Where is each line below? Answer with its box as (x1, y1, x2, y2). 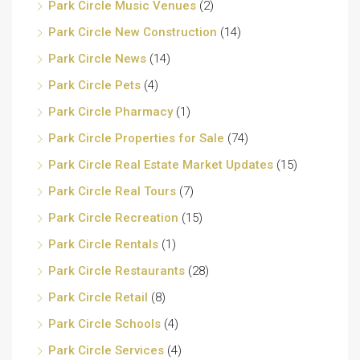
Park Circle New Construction (48, 24, 217, 39)
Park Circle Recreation (48, 210, 178, 225)
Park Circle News (48, 51, 146, 66)
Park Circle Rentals (48, 236, 158, 252)
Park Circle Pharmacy (48, 104, 173, 119)
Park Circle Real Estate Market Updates (48, 157, 273, 172)
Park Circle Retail (48, 289, 148, 305)
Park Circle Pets (48, 77, 141, 92)
